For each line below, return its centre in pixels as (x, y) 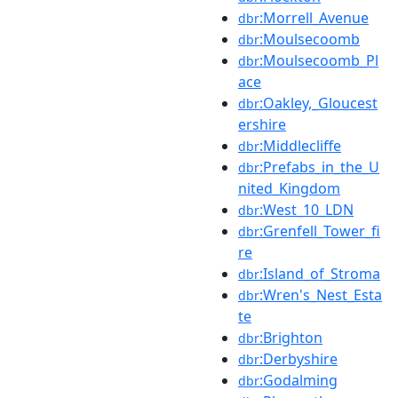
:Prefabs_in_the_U (319, 167)
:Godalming (298, 380)
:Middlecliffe (300, 145)
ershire (262, 124)
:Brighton (291, 337)
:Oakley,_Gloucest (318, 103)
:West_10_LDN (306, 209)
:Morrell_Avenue (314, 17)
